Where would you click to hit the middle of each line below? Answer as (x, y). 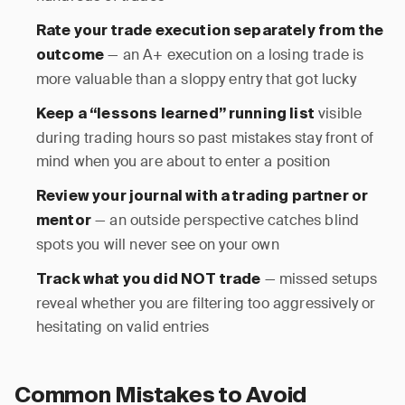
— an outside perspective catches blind (225, 220)
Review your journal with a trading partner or (202, 197)
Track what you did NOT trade (149, 280)
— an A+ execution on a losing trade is (234, 55)
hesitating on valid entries (123, 327)
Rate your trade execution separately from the (210, 32)
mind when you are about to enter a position (183, 161)
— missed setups (319, 279)
